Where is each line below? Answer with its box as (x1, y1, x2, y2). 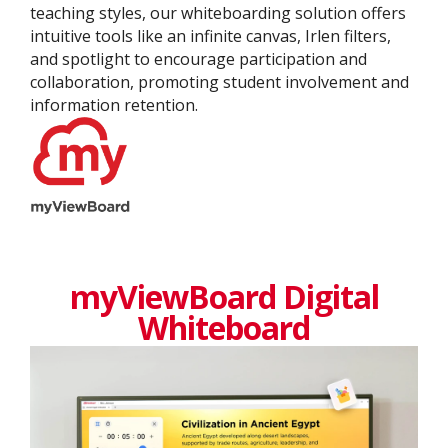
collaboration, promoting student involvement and (30, 70, 409, 93)
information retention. (30, 93, 198, 116)
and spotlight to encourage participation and (30, 47, 367, 70)
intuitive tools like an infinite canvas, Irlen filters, (30, 24, 391, 47)
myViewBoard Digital (69, 274, 379, 318)
